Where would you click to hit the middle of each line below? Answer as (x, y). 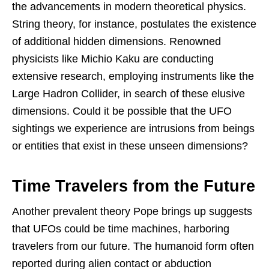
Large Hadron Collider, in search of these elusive (128, 93)
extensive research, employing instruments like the (133, 76)
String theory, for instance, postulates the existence (134, 24)
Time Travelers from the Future (134, 186)
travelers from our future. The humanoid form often (133, 246)
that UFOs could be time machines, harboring (121, 228)
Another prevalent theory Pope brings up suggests (132, 211)
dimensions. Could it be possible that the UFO (122, 111)
